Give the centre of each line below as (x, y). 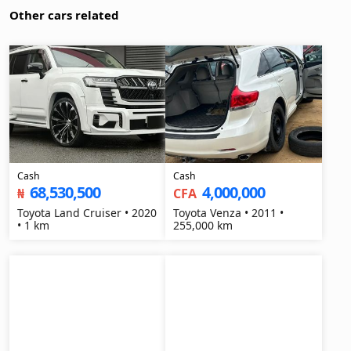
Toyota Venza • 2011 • (229, 213)
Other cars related (64, 15)
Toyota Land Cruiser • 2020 (87, 213)
